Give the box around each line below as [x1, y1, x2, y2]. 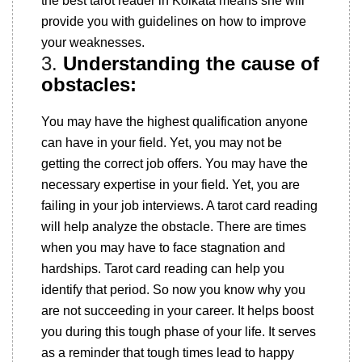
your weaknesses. [41, 36, 145, 49]
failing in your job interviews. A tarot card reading [41, 199, 318, 213]
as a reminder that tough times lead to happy [41, 346, 294, 360]
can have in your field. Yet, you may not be [41, 136, 282, 149]
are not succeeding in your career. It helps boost [41, 304, 314, 318]
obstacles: [41, 74, 137, 95]
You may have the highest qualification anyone [41, 115, 308, 128]
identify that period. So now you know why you [41, 283, 305, 297]
